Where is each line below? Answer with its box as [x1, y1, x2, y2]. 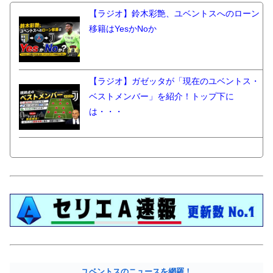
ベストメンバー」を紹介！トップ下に [88, 91, 234, 101]
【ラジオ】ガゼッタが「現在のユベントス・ [88, 76, 260, 86]
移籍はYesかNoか [88, 23, 157, 34]
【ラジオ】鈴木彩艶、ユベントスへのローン [88, 8, 260, 18]
